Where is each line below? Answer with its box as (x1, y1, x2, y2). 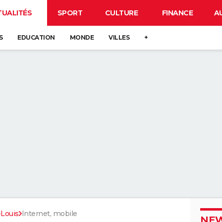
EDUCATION (17, 34, 55, 41)
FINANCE (162, 8, 193, 17)
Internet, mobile (21, 209, 77, 218)
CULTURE (105, 8, 138, 17)
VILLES (109, 34, 129, 41)
